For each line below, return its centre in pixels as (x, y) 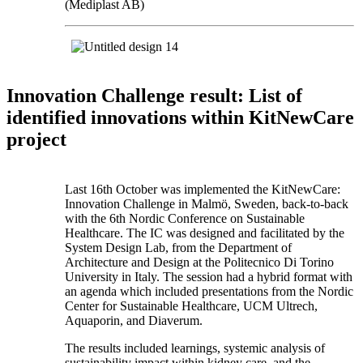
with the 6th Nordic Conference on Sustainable (185, 219)
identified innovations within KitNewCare (180, 118)
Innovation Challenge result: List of (154, 96)
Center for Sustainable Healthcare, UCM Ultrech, (191, 306)
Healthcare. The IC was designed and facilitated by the (205, 233)
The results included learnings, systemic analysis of (195, 348)
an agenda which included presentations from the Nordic (209, 292)
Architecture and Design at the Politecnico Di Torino (199, 263)
